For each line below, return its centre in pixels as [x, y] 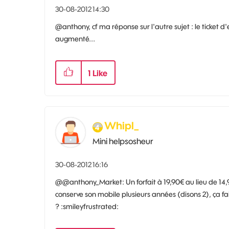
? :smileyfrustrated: [87, 206]
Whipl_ [122, 125]
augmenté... [75, 39]
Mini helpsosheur [123, 141]
